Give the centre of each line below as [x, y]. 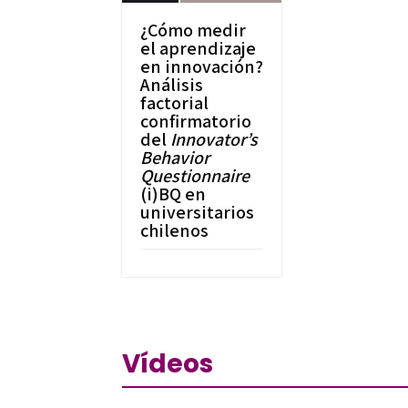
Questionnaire [195, 175]
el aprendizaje [199, 48]
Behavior [175, 157]
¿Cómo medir [194, 30]
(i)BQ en [173, 194]
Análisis [172, 84]
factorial [175, 102]
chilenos [175, 230]
